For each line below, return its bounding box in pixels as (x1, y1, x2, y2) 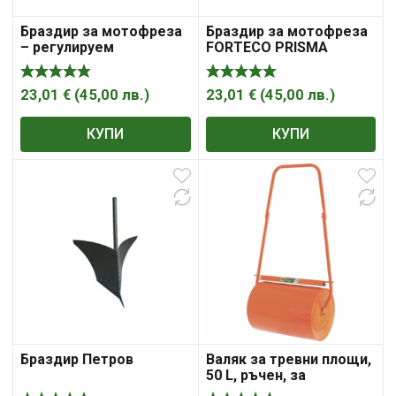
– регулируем (20, 38, 114, 56)
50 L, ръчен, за (205, 366, 306, 384)
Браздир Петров (20, 350, 133, 368)
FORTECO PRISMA (205, 38, 328, 56)
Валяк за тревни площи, (205, 350, 371, 368)
